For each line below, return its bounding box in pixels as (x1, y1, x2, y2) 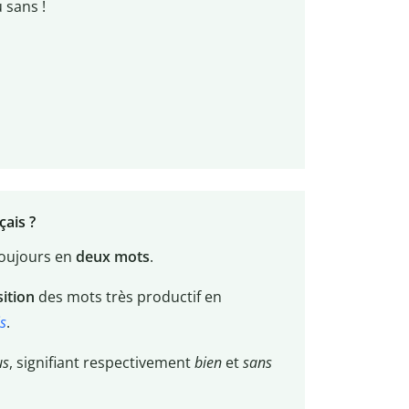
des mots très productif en (34, 287, 222, 308)
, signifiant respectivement (8, 352, 194, 373)
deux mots (75, 246, 150, 267)
